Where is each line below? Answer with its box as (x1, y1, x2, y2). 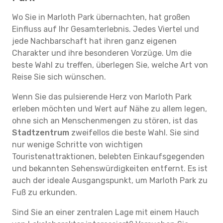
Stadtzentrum (12, 128, 69, 137)
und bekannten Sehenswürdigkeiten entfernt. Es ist (12, 164, 208, 173)
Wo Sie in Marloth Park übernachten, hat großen (12, 12, 190, 22)
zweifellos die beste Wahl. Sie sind (69, 128, 199, 137)
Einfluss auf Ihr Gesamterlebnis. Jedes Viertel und (12, 24, 199, 34)
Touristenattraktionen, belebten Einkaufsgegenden (12, 152, 205, 161)
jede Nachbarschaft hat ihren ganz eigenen (12, 36, 177, 46)
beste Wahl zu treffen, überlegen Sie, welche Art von (12, 60, 208, 70)
